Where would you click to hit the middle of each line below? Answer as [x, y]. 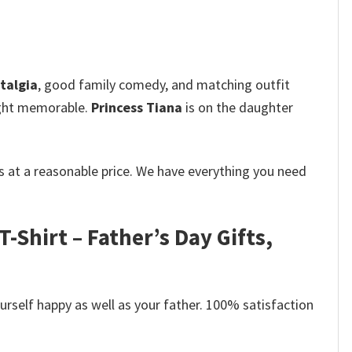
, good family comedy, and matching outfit [164, 84]
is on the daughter [238, 107]
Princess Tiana [137, 107]
